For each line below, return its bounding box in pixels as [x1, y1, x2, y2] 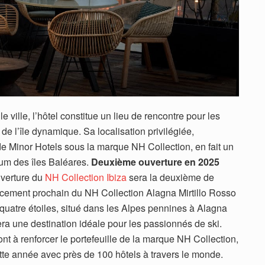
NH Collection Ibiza [45, 170, 127, 185]
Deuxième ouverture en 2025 [91, 155, 219, 169]
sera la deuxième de [127, 170, 214, 185]
